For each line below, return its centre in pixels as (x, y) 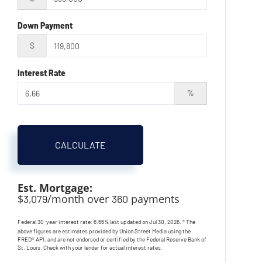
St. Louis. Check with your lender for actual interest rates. (90, 247)
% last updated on (127, 221)
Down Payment (45, 25)
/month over (80, 199)
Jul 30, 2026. (166, 221)
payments (154, 199)
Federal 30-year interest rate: (56, 221)
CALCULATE (81, 144)
